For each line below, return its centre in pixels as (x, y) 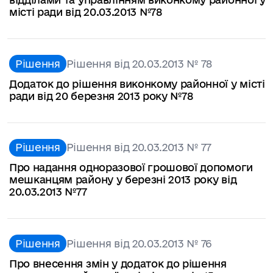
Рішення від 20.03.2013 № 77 (139, 147)
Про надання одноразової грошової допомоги (131, 168)
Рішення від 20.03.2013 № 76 (139, 243)
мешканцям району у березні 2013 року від (123, 180)
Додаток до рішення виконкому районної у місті (137, 83)
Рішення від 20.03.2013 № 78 (139, 63)
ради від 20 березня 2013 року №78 (101, 96)
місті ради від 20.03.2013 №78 (86, 12)
